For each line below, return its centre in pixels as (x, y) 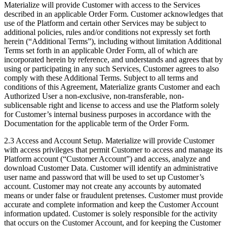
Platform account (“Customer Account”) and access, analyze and (107, 159)
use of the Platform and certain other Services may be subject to (105, 23)
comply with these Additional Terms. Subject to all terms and (101, 78)
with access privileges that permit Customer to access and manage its (113, 150)
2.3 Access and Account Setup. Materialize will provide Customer (109, 141)
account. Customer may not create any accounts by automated (103, 186)
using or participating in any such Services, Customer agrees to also (111, 69)
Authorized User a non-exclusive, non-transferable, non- (94, 96)
